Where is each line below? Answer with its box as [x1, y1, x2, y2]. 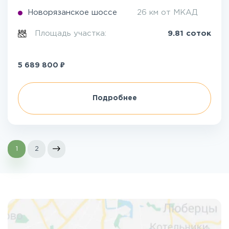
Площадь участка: [35, 30, 109, 37]
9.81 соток [168, 30, 211, 37]
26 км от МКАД [137, 9, 198, 16]
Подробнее [92, 95, 137, 101]
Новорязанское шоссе [28, 9, 117, 16]
